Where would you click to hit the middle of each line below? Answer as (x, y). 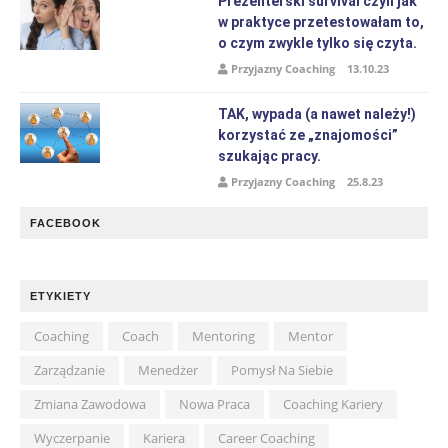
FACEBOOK (65, 223)
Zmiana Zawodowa (90, 404)
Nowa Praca (214, 404)
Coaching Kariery (333, 404)
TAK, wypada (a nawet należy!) (317, 114)
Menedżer (168, 370)
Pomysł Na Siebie (282, 370)
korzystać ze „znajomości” (308, 135)
